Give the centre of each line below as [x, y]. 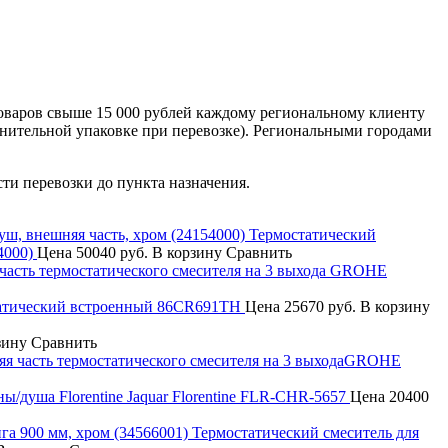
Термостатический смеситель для [305, 432]
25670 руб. [320, 306]
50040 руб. [112, 252]
